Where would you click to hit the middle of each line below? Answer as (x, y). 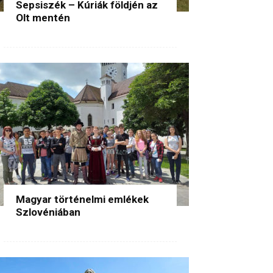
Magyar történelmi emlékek (82, 199)
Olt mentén (43, 17)
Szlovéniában (48, 212)
